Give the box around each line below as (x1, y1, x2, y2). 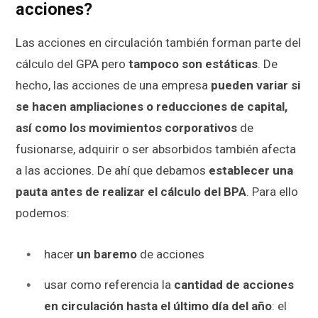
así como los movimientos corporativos (16, 120, 237, 135)
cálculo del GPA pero (16, 56, 128, 71)
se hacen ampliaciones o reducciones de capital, (16, 99, 287, 114)
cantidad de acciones (174, 278, 294, 292)
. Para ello (246, 184, 298, 199)
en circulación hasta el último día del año (44, 299, 272, 314)
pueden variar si (211, 77, 300, 92)
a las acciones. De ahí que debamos (16, 163, 209, 177)
